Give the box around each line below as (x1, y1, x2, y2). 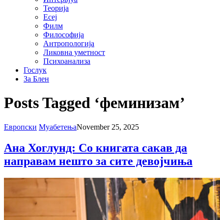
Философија (43, 30, 84, 39)
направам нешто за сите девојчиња (4, 154, 192, 167)
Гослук (24, 66, 47, 74)
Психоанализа (43, 57, 90, 65)
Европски (4, 122, 37, 131)
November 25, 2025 (77, 122, 139, 131)
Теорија (43, 4, 69, 12)
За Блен (24, 75, 49, 83)
